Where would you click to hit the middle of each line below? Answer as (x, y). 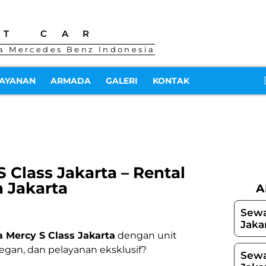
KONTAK (171, 81)
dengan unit (146, 235)
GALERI (122, 81)
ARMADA (71, 81)
